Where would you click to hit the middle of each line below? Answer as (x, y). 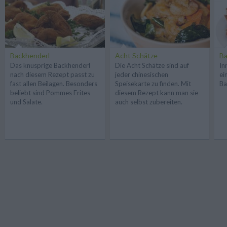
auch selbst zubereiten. (148, 102)
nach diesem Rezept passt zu (52, 74)
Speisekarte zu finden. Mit (153, 83)
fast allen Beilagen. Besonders (54, 83)
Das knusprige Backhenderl (50, 65)
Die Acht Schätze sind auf (152, 65)
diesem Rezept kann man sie (156, 92)
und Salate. (26, 102)
